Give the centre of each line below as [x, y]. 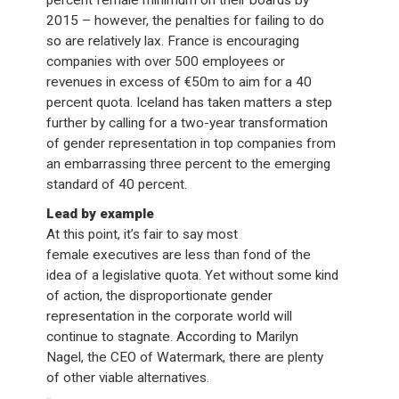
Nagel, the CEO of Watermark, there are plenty [185, 357]
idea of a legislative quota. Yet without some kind [193, 275]
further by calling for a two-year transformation [187, 122]
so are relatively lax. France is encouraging [173, 41]
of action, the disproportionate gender [160, 295]
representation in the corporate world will [170, 316]
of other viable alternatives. [128, 377]
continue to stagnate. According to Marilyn [173, 336]
